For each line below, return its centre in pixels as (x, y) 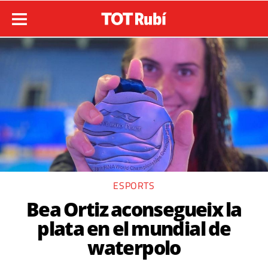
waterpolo (134, 247)
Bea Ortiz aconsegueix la (134, 209)
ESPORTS (134, 185)
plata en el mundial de (134, 228)
